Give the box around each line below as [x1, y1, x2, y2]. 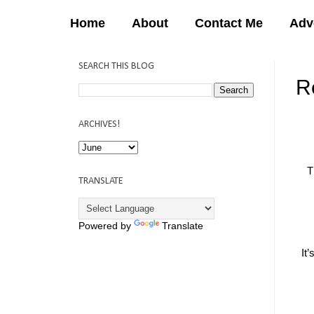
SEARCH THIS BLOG [78, 60, 154, 71]
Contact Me [195, 15, 263, 30]
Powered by [78, 219, 134, 231]
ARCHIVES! [78, 118, 120, 130]
